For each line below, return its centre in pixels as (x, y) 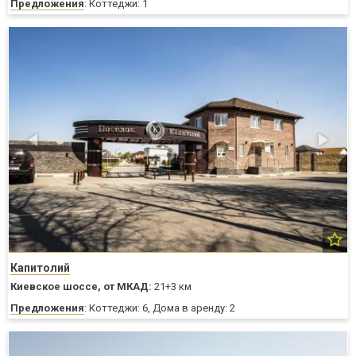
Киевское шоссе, (56, 287)
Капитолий (40, 268)
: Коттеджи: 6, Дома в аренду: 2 (160, 308)
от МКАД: (128, 287)
